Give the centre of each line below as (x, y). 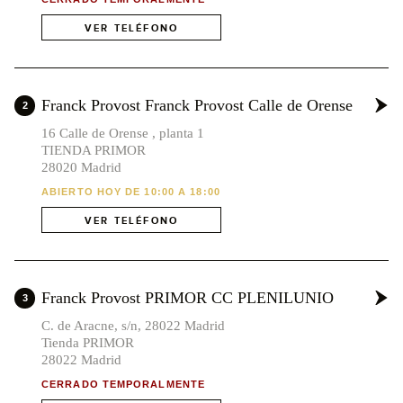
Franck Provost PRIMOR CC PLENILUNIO (188, 298)
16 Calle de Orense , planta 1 (123, 134)
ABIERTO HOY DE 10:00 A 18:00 (131, 192)
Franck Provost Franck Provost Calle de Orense (197, 106)
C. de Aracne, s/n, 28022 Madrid (133, 326)
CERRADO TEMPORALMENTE (124, 385)
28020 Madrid (81, 168)
